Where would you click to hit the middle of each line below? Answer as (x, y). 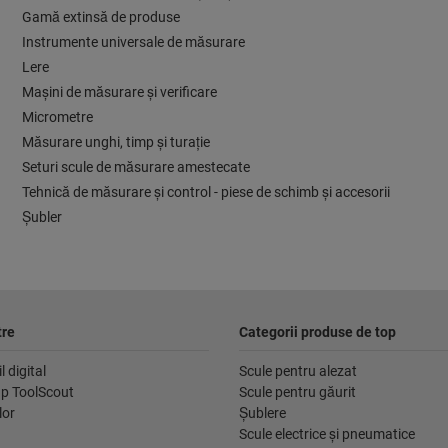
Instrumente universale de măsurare (133, 42)
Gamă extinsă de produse (101, 17)
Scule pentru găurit (297, 392)
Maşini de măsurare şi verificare (119, 92)
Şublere (262, 413)
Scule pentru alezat (298, 371)
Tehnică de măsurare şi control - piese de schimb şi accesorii (206, 192)
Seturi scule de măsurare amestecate (136, 167)
